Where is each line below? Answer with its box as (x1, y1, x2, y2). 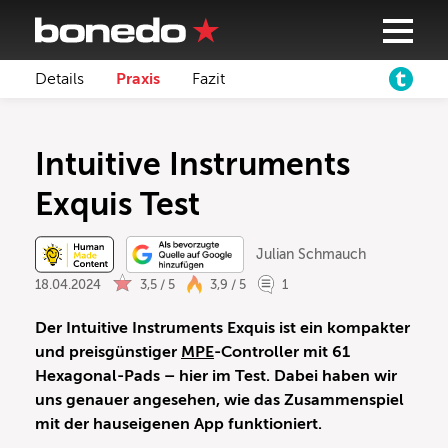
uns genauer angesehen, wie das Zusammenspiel (35, 391, 404, 410)
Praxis (116, 70, 160, 88)
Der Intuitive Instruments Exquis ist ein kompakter (35, 319, 410, 338)
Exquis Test (35, 186, 200, 222)
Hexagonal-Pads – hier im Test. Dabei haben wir (35, 367, 397, 386)
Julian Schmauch (255, 247, 366, 262)
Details (35, 70, 84, 88)
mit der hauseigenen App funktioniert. (35, 415, 322, 434)
